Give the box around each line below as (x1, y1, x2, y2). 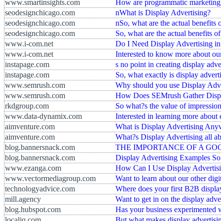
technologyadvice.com (5, 184, 75, 193)
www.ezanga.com (5, 163, 61, 172)
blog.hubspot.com (5, 205, 61, 214)
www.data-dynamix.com (5, 111, 82, 120)
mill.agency (5, 194, 41, 203)
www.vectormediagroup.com (5, 174, 96, 183)
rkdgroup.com (5, 101, 49, 110)
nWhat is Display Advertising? (115, 8, 211, 17)
